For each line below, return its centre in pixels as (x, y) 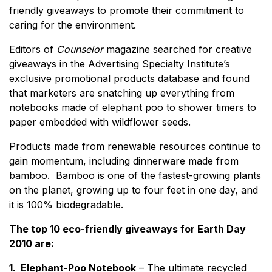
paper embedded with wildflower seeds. (109, 122)
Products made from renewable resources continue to (135, 146)
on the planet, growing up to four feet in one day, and (134, 190)
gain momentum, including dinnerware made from (124, 161)
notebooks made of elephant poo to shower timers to (133, 107)
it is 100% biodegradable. (72, 204)
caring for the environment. (74, 25)
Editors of (33, 49)
